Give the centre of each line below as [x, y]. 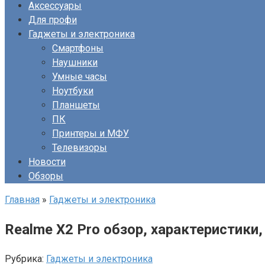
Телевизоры [80, 148]
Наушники [75, 62]
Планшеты [76, 105]
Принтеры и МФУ [91, 133]
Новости [47, 162]
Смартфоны [78, 48]
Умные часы [80, 77]
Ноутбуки [73, 91]
